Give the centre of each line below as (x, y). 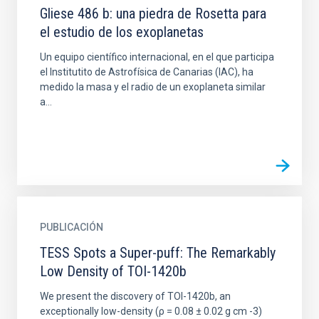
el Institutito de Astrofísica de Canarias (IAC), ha (147, 72)
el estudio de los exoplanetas (122, 32)
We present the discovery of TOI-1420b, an (135, 296)
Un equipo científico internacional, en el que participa (157, 57)
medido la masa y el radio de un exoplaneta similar (153, 87)
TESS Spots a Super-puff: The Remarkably (158, 253)
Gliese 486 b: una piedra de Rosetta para (153, 14)
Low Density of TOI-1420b (113, 271)
